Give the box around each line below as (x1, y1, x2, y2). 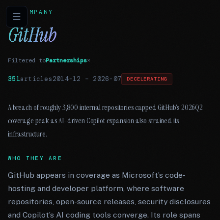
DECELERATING (127, 76, 167, 82)
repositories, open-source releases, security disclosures (8, 197, 211, 206)
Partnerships (46, 56, 87, 64)
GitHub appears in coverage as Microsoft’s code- (8, 170, 186, 180)
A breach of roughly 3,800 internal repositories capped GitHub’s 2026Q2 (8, 102, 203, 112)
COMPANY (20, 8, 54, 15)
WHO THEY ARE (8, 155, 62, 162)
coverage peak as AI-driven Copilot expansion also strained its (8, 115, 180, 126)
